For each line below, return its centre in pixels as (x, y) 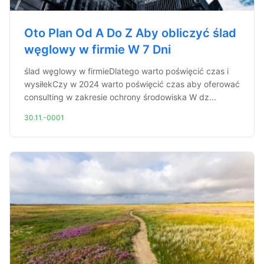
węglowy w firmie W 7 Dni (98, 49)
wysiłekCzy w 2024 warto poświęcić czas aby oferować (132, 84)
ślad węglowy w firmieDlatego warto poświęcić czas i (126, 71)
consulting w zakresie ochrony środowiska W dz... (120, 97)
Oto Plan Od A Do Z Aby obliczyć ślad (130, 33)
